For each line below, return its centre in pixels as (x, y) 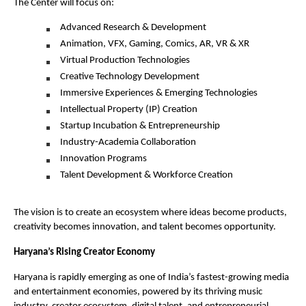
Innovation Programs (103, 159)
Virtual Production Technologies (125, 60)
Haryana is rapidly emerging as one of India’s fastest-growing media (151, 278)
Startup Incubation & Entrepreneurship (140, 126)
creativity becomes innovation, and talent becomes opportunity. (145, 227)
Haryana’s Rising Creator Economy (84, 252)
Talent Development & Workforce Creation (147, 175)
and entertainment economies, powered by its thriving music (138, 292)
